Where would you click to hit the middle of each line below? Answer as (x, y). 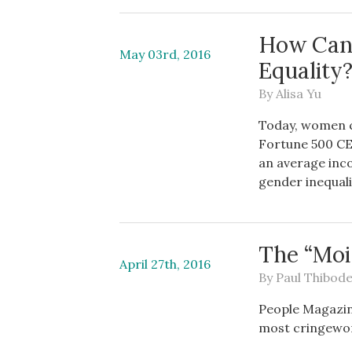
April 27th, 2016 (165, 264)
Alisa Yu (299, 93)
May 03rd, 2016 (165, 54)
